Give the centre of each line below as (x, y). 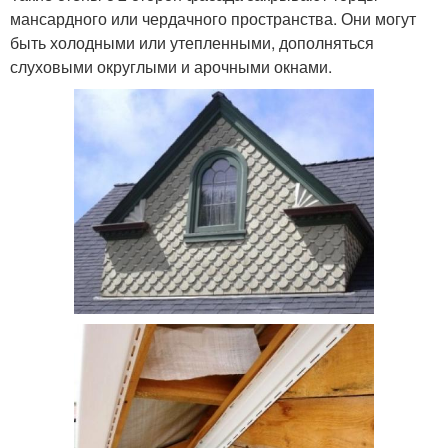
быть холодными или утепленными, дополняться (192, 43)
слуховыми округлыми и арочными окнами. (171, 67)
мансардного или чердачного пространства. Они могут (213, 19)
